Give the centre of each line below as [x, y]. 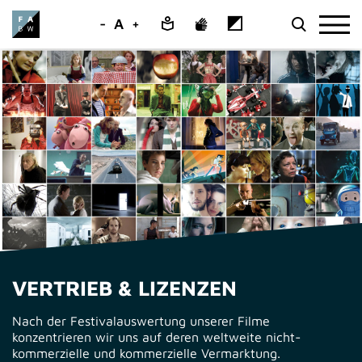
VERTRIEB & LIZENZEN [124, 287]
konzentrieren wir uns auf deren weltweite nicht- [156, 337]
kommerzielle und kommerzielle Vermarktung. [146, 353]
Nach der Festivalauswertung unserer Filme [141, 320]
